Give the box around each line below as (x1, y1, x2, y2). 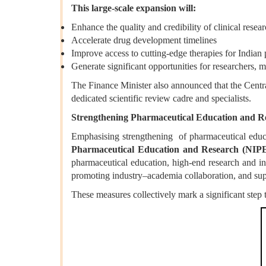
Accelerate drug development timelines (71, 35, 217, 46)
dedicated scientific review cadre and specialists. (71, 93, 251, 104)
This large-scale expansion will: (71, 3, 196, 14)
